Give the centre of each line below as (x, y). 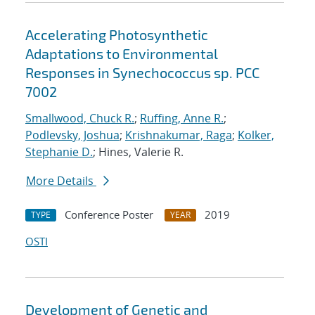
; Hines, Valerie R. (138, 152)
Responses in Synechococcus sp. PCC (142, 73)
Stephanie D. (59, 152)
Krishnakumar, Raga (179, 135)
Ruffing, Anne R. (182, 118)
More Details (61, 181)
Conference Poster (109, 215)
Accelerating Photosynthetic (117, 35)
